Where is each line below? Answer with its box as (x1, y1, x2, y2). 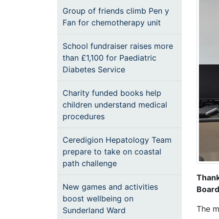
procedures (63, 111, 105, 121)
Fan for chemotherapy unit (63, 18, 161, 27)
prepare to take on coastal (63, 147, 161, 156)
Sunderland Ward (63, 205, 126, 215)
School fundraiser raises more (63, 41, 173, 51)
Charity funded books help (63, 88, 161, 98)
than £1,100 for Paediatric (63, 53, 156, 63)
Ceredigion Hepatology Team (63, 135, 172, 145)
